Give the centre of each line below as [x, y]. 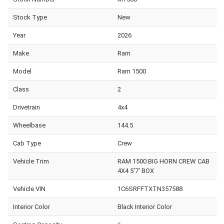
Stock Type [30, 17]
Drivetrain [26, 107]
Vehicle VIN [29, 188]
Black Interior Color [144, 206]
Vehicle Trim [31, 161]
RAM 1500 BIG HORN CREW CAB [163, 161]
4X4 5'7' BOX [135, 170]
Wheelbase [29, 125]
